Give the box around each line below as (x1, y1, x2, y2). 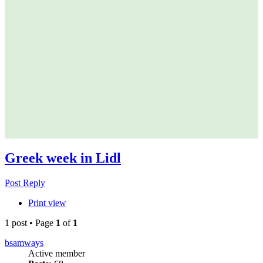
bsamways (5, 237, 43, 248)
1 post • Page (5, 217, 56, 228)
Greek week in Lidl (5, 150, 121, 166)
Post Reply (5, 177, 45, 188)
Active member (28, 248, 85, 258)
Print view (28, 197, 66, 208)
